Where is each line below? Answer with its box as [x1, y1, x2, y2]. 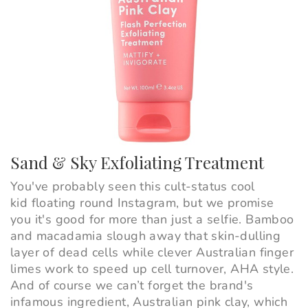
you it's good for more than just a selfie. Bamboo [10, 211, 294, 228]
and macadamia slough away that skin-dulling [10, 228, 281, 245]
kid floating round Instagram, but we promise [10, 195, 274, 212]
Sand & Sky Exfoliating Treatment [10, 151, 264, 174]
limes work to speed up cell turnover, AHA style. [10, 261, 294, 278]
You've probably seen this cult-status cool [10, 178, 255, 195]
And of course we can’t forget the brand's [10, 277, 254, 294]
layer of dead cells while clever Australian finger [10, 244, 294, 261]
